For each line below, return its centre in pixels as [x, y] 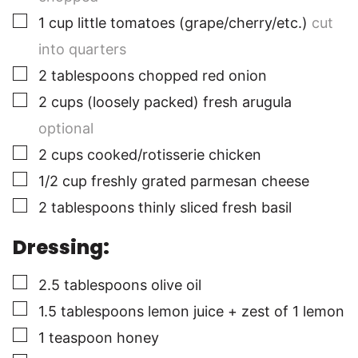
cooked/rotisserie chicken [174, 155]
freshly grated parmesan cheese [200, 181]
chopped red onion [203, 76]
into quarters [82, 50]
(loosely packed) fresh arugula [189, 102]
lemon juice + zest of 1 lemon [246, 311]
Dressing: [61, 247]
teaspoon [81, 337]
